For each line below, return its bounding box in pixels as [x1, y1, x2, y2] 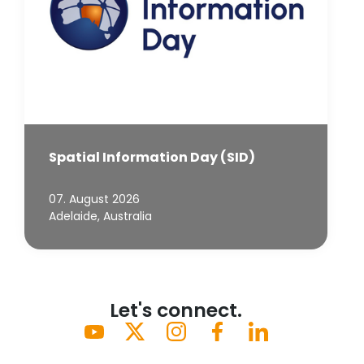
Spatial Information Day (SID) [49, 148, 255, 167]
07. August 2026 [49, 191, 140, 207]
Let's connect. [110, 297, 242, 323]
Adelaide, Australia [49, 208, 152, 224]
